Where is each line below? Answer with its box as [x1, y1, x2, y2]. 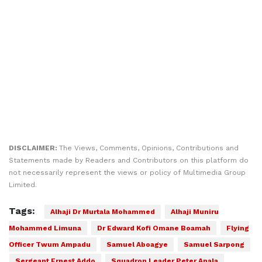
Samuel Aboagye [106, 240, 168, 249]
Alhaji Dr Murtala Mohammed [50, 208, 155, 216]
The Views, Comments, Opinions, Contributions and [59, 144, 239, 152]
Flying [226, 224, 249, 232]
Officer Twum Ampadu [9, 240, 91, 249]
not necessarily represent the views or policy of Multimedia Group [9, 168, 246, 177]
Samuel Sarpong [184, 240, 244, 249]
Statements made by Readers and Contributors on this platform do [9, 156, 249, 164]
